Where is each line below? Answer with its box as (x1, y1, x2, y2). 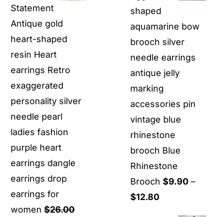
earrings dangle (11, 157, 76, 168)
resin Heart (11, 49, 57, 60)
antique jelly (130, 67, 180, 78)
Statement (11, 2, 54, 13)
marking (130, 83, 164, 93)
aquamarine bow (130, 21, 200, 31)
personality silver (11, 95, 82, 106)
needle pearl (11, 111, 63, 122)
